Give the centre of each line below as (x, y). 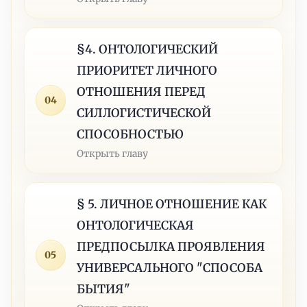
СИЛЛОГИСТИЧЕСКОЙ (144, 113)
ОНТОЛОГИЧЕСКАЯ (136, 225)
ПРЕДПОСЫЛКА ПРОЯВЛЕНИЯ (171, 246)
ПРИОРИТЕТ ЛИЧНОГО (147, 70)
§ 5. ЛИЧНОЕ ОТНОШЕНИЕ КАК (172, 204)
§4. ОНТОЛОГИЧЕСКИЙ (148, 49)
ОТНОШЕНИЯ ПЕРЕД (142, 91)
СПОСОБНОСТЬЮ (131, 134)
